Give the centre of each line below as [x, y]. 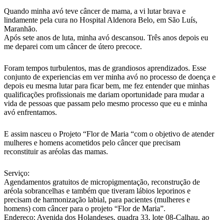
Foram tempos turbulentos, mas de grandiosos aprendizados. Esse [105, 68]
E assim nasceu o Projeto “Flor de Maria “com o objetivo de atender [109, 134]
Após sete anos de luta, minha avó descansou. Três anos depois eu [106, 38]
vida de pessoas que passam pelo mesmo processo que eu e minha [106, 104]
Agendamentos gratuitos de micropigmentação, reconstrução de [102, 182]
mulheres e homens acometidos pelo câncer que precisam [92, 143]
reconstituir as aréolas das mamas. [56, 152]
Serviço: [17, 173]
